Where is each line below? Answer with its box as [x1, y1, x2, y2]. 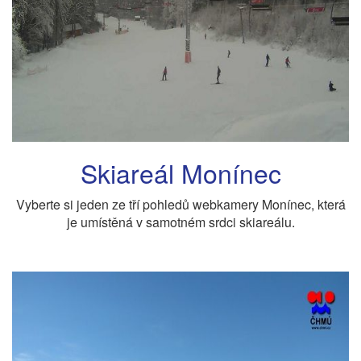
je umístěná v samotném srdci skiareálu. [66, 212, 295, 231]
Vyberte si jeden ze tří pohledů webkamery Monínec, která [15, 194, 346, 214]
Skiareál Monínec [80, 154, 281, 191]
